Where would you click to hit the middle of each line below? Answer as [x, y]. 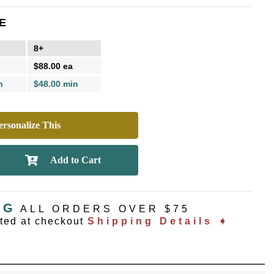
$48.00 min [56, 83]
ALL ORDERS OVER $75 [105, 209]
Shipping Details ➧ [158, 221]
